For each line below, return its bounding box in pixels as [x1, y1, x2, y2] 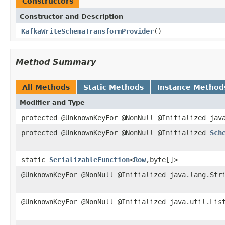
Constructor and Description [20, 12, 123, 20]
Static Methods [83, 83, 144, 91]
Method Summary [16, 57, 96, 67]
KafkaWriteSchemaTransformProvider [21, 27, 154, 35]
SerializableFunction [49, 155, 130, 164]
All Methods [22, 83, 70, 91]
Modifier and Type [20, 98, 85, 106]
